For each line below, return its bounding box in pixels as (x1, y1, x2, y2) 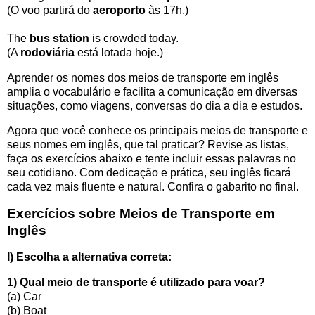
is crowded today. (89, 32, 179, 44)
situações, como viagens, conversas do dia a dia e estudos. (7, 99, 302, 112)
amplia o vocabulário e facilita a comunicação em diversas (7, 85, 297, 98)
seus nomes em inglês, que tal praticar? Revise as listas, (7, 139, 289, 151)
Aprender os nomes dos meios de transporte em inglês (7, 71, 278, 84)
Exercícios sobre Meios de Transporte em (7, 206, 275, 221)
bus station (30, 32, 89, 44)
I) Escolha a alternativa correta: (7, 251, 172, 264)
